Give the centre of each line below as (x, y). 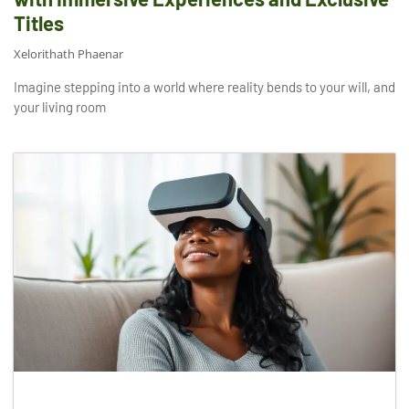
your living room (60, 106)
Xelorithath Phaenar (68, 53)
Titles (39, 22)
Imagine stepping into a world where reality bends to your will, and (204, 86)
